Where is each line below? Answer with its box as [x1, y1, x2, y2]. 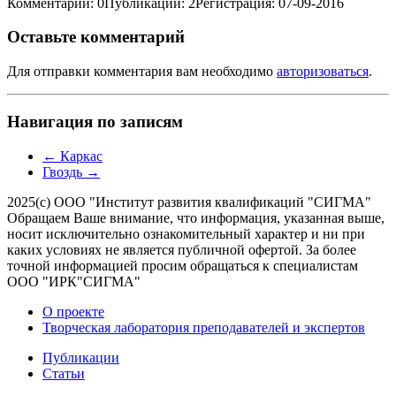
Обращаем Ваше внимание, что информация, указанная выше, [7, 209, 385, 225]
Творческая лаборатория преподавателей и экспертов [42, 319, 365, 335]
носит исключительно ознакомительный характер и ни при [7, 225, 365, 241]
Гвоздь [42, 164, 86, 179]
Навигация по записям [7, 111, 183, 131]
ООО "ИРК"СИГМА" [7, 273, 141, 289]
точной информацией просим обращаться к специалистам [7, 257, 358, 273]
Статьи [42, 365, 85, 381]
